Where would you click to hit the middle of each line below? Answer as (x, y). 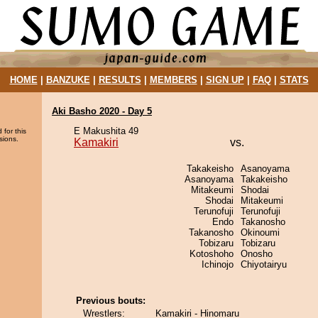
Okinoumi (260, 232)
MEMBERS (173, 80)
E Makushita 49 (106, 131)
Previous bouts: (111, 301)
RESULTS (120, 80)
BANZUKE (68, 80)
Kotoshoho (212, 254)
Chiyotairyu (264, 264)
